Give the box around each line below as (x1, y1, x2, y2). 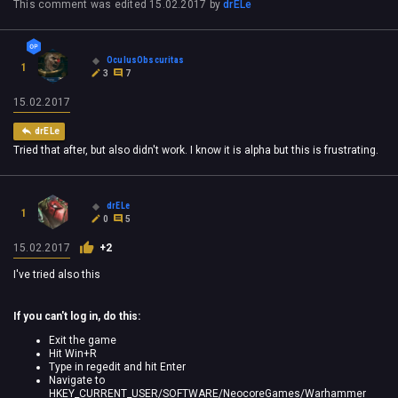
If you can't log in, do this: (13, 309, 140, 322)
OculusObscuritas (107, 55, 184, 66)
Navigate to (49, 373, 105, 386)
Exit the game (49, 333, 116, 346)
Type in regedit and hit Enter (49, 360, 186, 373)
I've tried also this (13, 267, 100, 281)
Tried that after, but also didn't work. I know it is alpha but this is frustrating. (13, 143, 378, 156)
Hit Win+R (49, 346, 97, 360)
